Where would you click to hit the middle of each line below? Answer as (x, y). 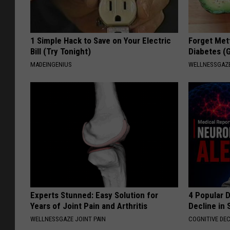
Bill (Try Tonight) (61, 52)
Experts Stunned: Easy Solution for (94, 195)
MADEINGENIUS (51, 65)
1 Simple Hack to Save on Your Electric (101, 41)
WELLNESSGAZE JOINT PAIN (68, 219)
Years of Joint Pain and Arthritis (89, 206)
